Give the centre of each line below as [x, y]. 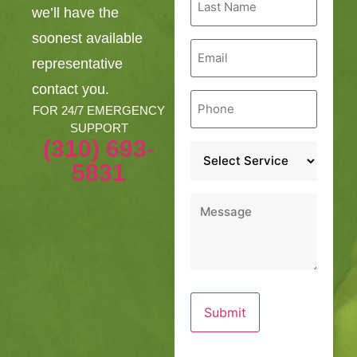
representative [77, 64]
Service [213, 146]
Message [218, 199]
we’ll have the [75, 13]
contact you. [71, 90]
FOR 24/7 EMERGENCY [99, 111]
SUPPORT [99, 128]
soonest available [87, 39]
